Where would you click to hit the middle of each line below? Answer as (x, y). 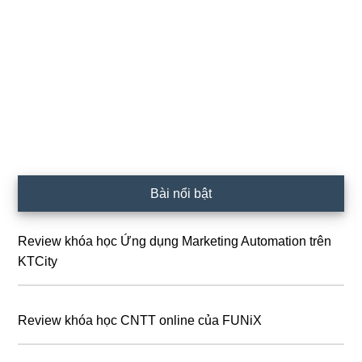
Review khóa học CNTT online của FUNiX (140, 320)
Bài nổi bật (181, 193)
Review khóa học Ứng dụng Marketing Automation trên (175, 241)
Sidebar (50, 189)
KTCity (38, 261)
